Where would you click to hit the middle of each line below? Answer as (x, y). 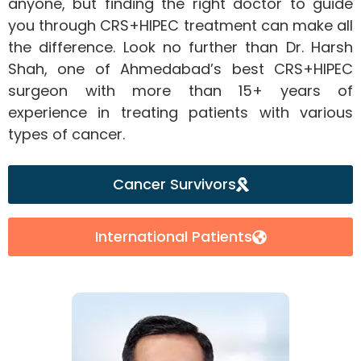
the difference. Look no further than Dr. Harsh (180, 48)
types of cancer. (66, 135)
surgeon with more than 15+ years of (180, 91)
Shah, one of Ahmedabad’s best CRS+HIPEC (180, 69)
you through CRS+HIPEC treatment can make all (180, 26)
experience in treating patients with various (180, 113)
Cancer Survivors (174, 185)
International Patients (174, 237)
